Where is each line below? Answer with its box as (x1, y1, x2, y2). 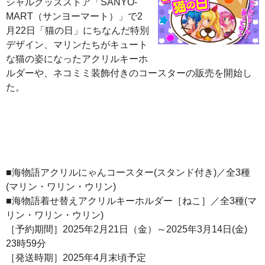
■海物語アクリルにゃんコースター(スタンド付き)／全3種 (6, 167, 250, 177)
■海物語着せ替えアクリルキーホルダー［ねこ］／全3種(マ (6, 195, 257, 206)
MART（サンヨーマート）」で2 (6, 11, 143, 21)
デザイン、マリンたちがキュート (6, 39, 148, 50)
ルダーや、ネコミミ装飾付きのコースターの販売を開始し (6, 67, 252, 78)
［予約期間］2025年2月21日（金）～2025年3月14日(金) (6, 224, 247, 234)
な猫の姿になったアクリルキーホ (6, 53, 148, 64)
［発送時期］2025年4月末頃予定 (6, 252, 146, 263)
